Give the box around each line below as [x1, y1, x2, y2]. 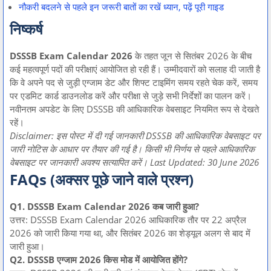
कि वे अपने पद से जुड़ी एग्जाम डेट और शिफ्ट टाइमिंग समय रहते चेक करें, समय [10, 76, 258, 89]
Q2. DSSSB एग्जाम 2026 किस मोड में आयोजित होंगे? [10, 253, 188, 266]
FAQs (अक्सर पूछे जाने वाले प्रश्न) [10, 169, 194, 190]
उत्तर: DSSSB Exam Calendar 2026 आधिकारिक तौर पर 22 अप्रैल [10, 214, 246, 226]
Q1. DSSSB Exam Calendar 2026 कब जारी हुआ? [10, 200, 199, 213]
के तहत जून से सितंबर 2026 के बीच [132, 50, 252, 62]
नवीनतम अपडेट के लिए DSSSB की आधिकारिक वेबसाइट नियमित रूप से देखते [10, 103, 259, 116]
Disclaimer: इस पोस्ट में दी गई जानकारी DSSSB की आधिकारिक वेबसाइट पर [10, 129, 261, 142]
